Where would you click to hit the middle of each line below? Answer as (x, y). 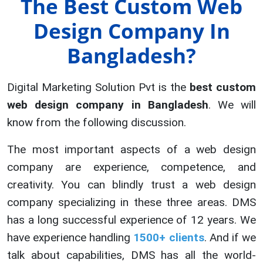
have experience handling (70, 237)
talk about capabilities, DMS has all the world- (131, 255)
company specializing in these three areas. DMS (131, 202)
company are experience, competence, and (131, 167)
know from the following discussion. (97, 122)
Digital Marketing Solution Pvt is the (98, 87)
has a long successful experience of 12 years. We (131, 220)
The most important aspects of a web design (131, 149)
